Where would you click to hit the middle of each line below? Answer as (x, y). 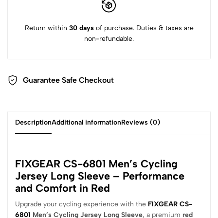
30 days (81, 28)
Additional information (86, 122)
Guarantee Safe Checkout (68, 80)
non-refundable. (109, 38)
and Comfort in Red (63, 188)
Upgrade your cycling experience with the (82, 204)
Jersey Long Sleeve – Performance (100, 176)
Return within (47, 28)
